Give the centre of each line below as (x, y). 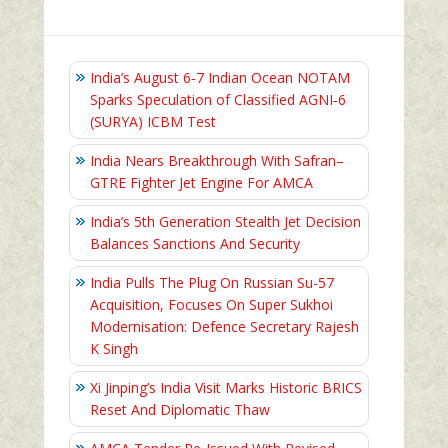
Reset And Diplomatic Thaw (180, 410)
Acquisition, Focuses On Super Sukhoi (211, 305)
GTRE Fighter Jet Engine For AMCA (201, 183)
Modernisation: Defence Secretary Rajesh (224, 327)
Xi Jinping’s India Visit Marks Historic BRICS (226, 388)
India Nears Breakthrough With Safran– (217, 161)
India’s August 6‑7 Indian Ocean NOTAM (220, 78)
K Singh (114, 349)
